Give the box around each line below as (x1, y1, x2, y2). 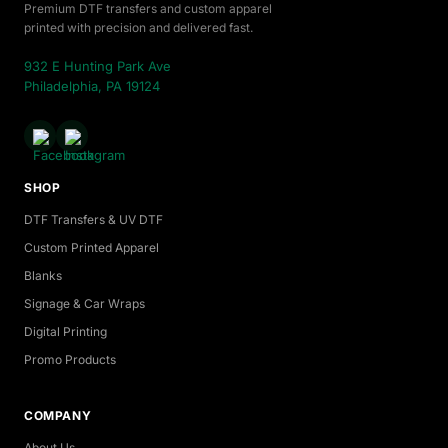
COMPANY (24, 407, 92, 423)
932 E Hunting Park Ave (24, 57, 171, 74)
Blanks (24, 267, 62, 283)
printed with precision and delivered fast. (24, 19, 253, 35)
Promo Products (24, 351, 116, 367)
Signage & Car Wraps (24, 295, 145, 311)
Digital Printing (24, 323, 107, 339)
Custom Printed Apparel (24, 239, 159, 255)
